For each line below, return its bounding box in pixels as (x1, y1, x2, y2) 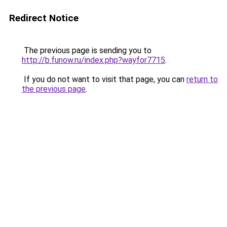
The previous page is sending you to (22, 46, 152, 55)
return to (186, 74, 218, 84)
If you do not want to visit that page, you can (22, 74, 186, 84)
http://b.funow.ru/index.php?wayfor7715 (22, 55, 165, 65)
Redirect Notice (9, 12, 79, 24)
